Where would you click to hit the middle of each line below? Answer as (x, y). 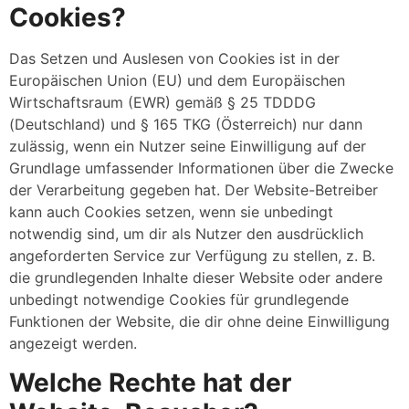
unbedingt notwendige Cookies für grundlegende (179, 300)
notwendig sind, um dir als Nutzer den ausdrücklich (186, 234)
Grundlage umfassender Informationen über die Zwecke (201, 168)
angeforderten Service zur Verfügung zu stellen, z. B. (192, 256)
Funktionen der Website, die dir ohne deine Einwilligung (199, 322)
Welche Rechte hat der (150, 382)
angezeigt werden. (73, 344)
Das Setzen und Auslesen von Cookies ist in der (174, 59)
